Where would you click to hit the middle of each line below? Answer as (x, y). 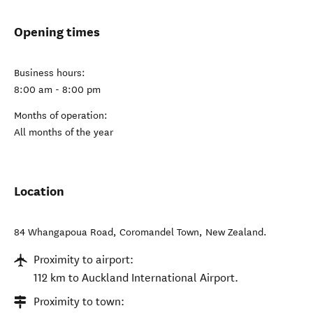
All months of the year (64, 132)
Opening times (57, 32)
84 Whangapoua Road (64, 232)
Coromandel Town (159, 232)
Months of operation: (61, 116)
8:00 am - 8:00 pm (57, 90)
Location (39, 191)
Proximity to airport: (83, 260)
